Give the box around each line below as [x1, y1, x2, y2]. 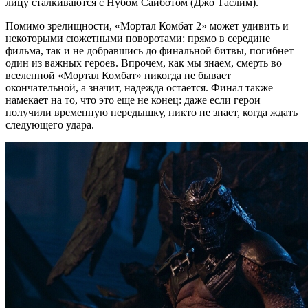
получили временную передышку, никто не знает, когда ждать [5, 106, 298, 118]
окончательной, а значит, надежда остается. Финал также [5, 81, 273, 93]
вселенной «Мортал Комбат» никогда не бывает [5, 69, 231, 81]
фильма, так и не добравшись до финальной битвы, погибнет [5, 44, 294, 56]
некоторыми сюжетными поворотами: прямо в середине [5, 32, 270, 44]
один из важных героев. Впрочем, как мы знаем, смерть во [5, 56, 282, 69]
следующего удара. [5, 118, 94, 131]
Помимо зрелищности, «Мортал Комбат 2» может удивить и [5, 19, 289, 32]
